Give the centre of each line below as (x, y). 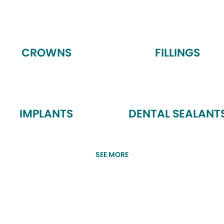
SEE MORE (112, 154)
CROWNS (46, 53)
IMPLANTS (46, 114)
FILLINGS (178, 53)
